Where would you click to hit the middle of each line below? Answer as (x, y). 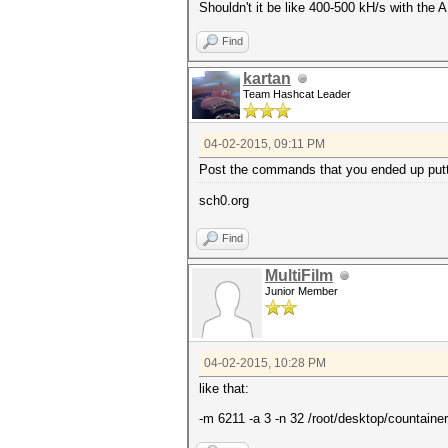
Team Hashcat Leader (297, 94)
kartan (267, 78)
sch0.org (224, 200)
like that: (224, 388)
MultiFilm (299, 275)
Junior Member (301, 291)
